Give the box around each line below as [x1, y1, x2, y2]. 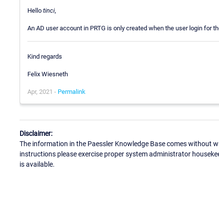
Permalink [58, 88, 86, 95]
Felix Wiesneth [27, 70, 68, 78]
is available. [20, 160, 55, 169]
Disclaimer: [20, 130, 52, 138]
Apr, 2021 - [27, 88, 58, 95]
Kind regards [27, 52, 62, 60]
